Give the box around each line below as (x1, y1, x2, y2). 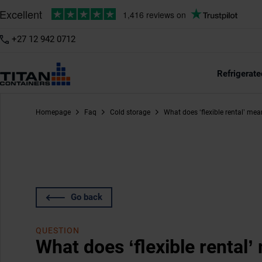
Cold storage (110, 108, 150, 116)
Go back (71, 192, 102, 202)
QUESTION (36, 226, 80, 235)
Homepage (36, 108, 71, 116)
